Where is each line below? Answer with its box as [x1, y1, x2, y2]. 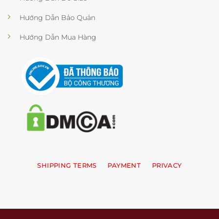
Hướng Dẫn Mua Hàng [19, 33, 96, 42]
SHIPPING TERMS [37, 161, 97, 169]
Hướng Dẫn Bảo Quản [19, 13, 95, 22]
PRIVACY [152, 161, 182, 169]
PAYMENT [108, 161, 141, 169]
